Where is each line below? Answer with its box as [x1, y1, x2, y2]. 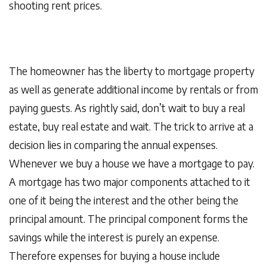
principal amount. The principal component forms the [9, 212, 248, 225]
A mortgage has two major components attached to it [9, 175, 250, 188]
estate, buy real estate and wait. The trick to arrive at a [9, 119, 253, 133]
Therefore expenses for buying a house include [9, 249, 220, 262]
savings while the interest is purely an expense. [9, 230, 219, 244]
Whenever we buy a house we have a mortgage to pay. [9, 156, 254, 170]
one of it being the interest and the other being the [9, 193, 238, 207]
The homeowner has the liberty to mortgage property [9, 64, 254, 77]
